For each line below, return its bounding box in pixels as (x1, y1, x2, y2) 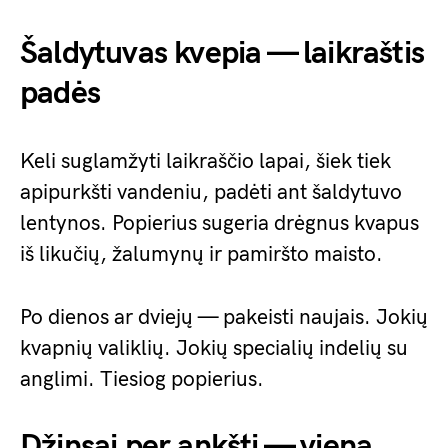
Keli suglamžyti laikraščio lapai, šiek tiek (20, 149, 391, 174)
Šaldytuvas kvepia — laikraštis (20, 34, 425, 73)
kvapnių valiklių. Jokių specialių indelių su (20, 336, 408, 361)
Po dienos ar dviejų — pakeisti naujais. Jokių (20, 305, 428, 330)
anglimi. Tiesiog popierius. (20, 367, 264, 392)
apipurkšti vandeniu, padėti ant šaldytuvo (20, 180, 402, 205)
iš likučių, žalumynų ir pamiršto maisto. (20, 242, 383, 267)
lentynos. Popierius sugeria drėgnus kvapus (20, 211, 419, 236)
